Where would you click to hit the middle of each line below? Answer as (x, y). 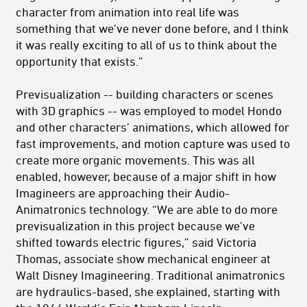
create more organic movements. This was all (135, 160)
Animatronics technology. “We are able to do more (147, 209)
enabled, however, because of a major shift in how (146, 176)
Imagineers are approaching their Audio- (123, 193)
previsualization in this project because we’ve (135, 226)
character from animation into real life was (127, 12)
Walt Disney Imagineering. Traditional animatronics (150, 275)
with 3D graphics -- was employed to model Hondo (149, 111)
